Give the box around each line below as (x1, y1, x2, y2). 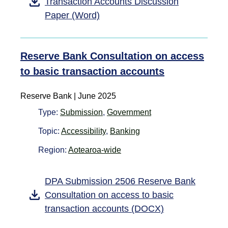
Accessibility (61, 126, 106, 135)
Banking (110, 126, 140, 135)
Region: (38, 145, 68, 154)
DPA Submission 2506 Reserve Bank (45, 176, 195, 186)
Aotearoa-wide (68, 145, 121, 154)
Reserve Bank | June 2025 (20, 91, 116, 100)
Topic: (38, 126, 61, 135)
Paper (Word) (45, 10, 100, 20)
